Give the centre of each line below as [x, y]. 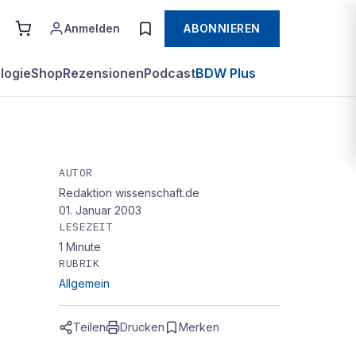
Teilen [89, 327]
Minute [83, 247]
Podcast [170, 73]
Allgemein [84, 283]
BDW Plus [226, 73]
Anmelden [93, 28]
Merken [199, 327]
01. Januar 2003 [100, 210]
